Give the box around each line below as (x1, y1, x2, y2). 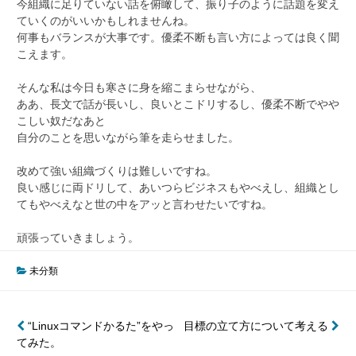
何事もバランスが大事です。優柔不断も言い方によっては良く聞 (17, 30, 339, 44)
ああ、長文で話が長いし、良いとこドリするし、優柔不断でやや (17, 97, 339, 110)
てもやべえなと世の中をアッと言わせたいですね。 (17, 197, 273, 211)
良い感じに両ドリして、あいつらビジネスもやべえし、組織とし (17, 180, 339, 194)
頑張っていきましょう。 (17, 230, 139, 244)
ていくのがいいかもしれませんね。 (17, 14, 195, 27)
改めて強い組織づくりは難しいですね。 (17, 164, 217, 177)
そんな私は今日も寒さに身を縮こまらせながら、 (17, 80, 261, 94)
